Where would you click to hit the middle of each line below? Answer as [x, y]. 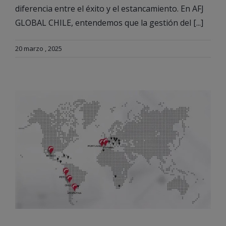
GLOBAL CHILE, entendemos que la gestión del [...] [109, 23]
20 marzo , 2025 [39, 49]
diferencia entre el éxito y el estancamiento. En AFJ [109, 9]
